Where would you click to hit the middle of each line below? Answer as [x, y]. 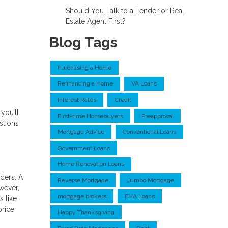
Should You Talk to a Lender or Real [125, 11]
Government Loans [84, 148]
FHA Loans [140, 196]
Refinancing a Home [85, 84]
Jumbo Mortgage [150, 180]
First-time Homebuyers [90, 116]
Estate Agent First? [95, 22]
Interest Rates [77, 99]
